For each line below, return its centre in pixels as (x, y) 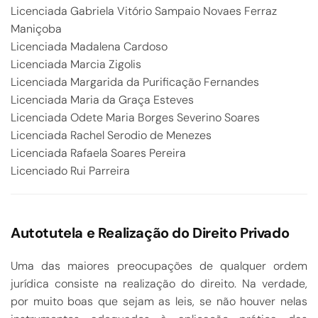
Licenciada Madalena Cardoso (89, 46)
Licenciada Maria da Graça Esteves (102, 100)
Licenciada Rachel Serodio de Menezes (111, 135)
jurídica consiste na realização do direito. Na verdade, (159, 284)
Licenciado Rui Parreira (70, 171)
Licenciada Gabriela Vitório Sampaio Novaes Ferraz (144, 11)
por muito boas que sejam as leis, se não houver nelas (159, 301)
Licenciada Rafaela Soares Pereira (98, 153)
